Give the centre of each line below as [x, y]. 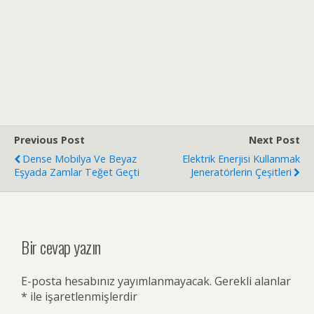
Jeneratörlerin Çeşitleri [241, 172]
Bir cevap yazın [61, 246]
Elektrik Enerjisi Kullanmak [241, 159]
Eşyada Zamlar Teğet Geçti [77, 172]
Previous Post [49, 140]
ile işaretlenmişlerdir [82, 296]
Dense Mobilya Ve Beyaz [80, 159]
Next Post [274, 140]
